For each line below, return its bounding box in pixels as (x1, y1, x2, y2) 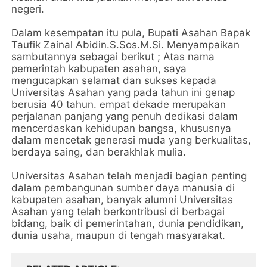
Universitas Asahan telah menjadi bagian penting (11, 170, 247, 182)
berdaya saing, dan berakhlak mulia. (11, 146, 187, 158)
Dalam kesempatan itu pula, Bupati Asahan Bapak (11, 27, 251, 39)
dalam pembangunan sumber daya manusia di (11, 182, 235, 194)
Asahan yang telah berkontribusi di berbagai (11, 206, 225, 218)
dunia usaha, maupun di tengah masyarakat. (11, 229, 226, 241)
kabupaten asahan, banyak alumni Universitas (11, 194, 234, 206)
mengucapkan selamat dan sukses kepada (11, 74, 217, 86)
